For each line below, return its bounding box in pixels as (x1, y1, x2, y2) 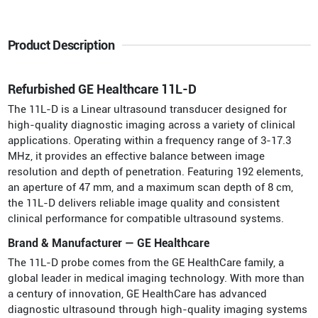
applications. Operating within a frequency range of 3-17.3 (7, 133, 291, 147)
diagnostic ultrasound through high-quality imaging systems (7, 302, 307, 316)
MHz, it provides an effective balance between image (7, 149, 265, 163)
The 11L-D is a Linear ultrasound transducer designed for (7, 102, 287, 116)
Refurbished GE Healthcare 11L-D (7, 81, 197, 97)
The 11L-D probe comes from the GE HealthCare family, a (7, 256, 284, 269)
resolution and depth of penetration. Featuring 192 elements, (7, 165, 303, 178)
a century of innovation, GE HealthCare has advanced (7, 287, 267, 300)
